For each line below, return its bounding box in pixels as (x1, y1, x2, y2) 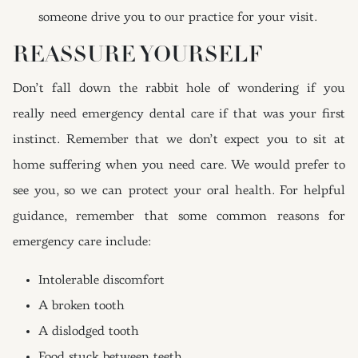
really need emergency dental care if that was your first (13, 108, 345, 121)
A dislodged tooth (38, 325, 139, 338)
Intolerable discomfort (38, 274, 165, 287)
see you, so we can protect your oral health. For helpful (13, 185, 345, 197)
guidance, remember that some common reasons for (13, 210, 345, 223)
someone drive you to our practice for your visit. (38, 11, 318, 24)
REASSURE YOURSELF (13, 45, 263, 67)
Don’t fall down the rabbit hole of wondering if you (13, 82, 345, 95)
